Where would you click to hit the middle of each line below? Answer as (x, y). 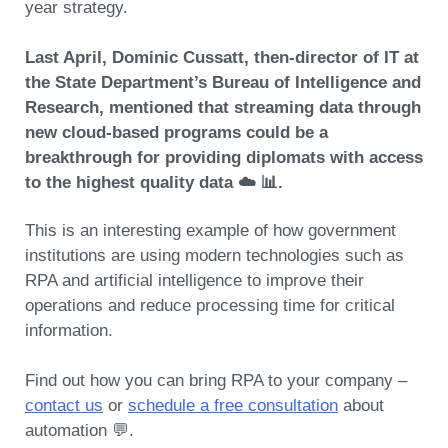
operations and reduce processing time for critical (210, 305)
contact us (64, 406)
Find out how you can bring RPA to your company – (216, 381)
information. (69, 330)
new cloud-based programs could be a (176, 133)
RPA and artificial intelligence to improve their (194, 280)
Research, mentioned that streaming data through (223, 108)
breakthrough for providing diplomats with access (224, 158)
